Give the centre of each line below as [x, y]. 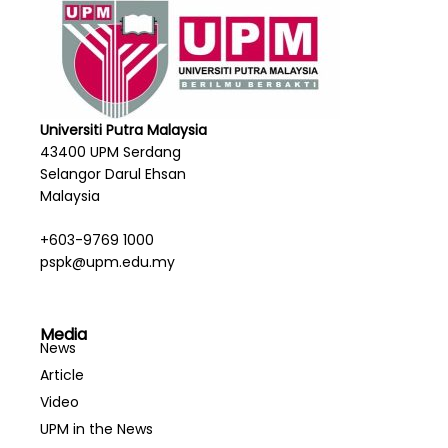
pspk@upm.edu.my [107, 262]
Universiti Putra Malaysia [123, 130]
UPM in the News [96, 429]
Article [62, 375]
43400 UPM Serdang [110, 152]
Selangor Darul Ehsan [113, 174]
